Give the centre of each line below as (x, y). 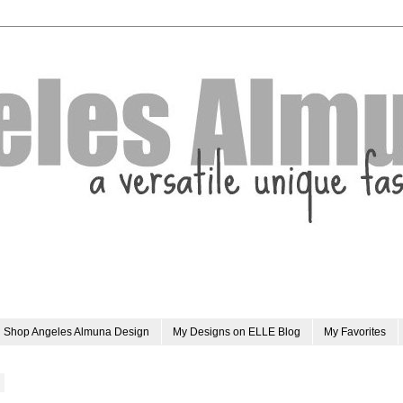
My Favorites (355, 332)
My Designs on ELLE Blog (237, 332)
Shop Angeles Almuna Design (76, 332)
